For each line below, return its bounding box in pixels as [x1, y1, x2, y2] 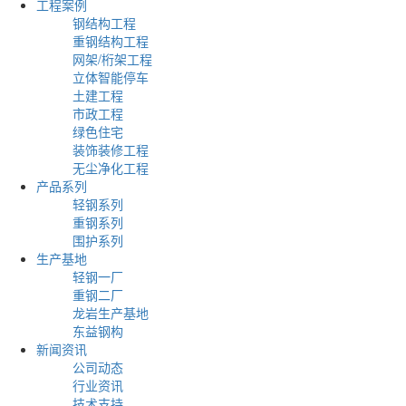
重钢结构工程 [72, 31, 149, 50]
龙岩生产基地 [72, 303, 149, 322]
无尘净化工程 [72, 158, 149, 177]
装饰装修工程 [72, 140, 149, 159]
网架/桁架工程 [72, 49, 152, 68]
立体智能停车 [72, 67, 149, 86]
